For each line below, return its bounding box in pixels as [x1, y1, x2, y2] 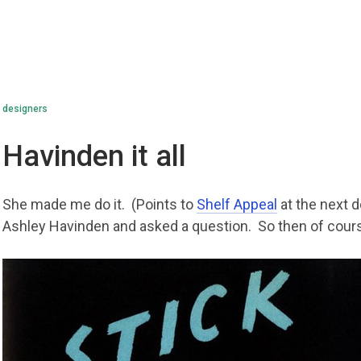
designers [2, 103, 48, 114]
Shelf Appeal [197, 196, 278, 213]
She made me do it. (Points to [2, 196, 197, 213]
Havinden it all [2, 139, 187, 173]
